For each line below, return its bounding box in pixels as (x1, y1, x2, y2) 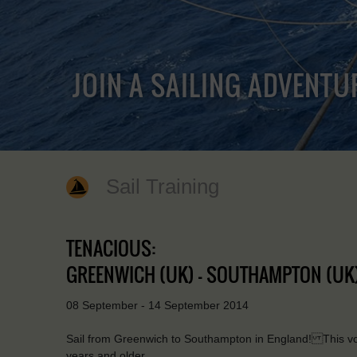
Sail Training (106, 175, 220, 198)
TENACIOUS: (66, 233, 155, 262)
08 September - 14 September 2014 (66, 298, 249, 312)
